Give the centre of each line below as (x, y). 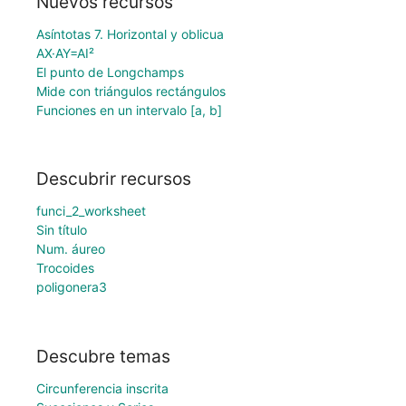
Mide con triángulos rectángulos (131, 91)
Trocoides (65, 268)
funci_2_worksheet (91, 211)
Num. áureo (71, 249)
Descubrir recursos (114, 179)
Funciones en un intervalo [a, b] (129, 110)
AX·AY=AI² (65, 53)
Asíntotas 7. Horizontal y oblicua (130, 34)
